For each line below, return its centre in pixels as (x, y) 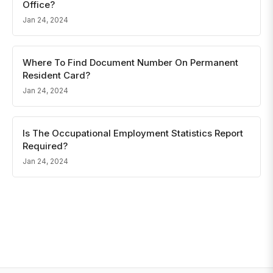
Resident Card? (56, 75)
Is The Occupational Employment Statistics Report (133, 133)
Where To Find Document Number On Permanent (130, 62)
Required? (45, 146)
